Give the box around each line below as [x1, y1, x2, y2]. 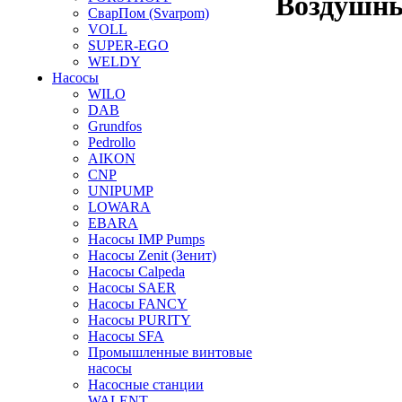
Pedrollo [88, 135, 135, 150]
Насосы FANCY [88, 296, 188, 311]
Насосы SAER [88, 280, 176, 295]
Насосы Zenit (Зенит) [88, 248, 216, 263]
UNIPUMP [88, 183, 153, 198]
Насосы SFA [88, 328, 164, 344]
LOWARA [88, 199, 151, 214]
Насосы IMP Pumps [88, 232, 205, 247]
